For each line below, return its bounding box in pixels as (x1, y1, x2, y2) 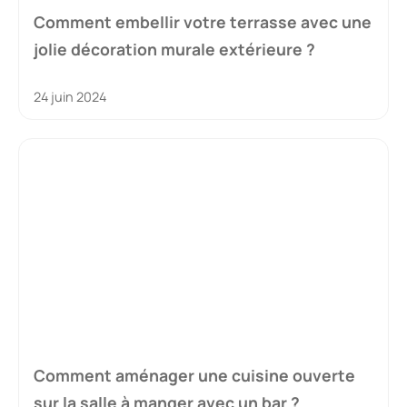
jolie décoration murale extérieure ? (34, 38, 315, 61)
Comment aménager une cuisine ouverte (34, 363, 355, 386)
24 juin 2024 (34, 88, 106, 106)
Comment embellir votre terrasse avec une (34, 11, 372, 34)
